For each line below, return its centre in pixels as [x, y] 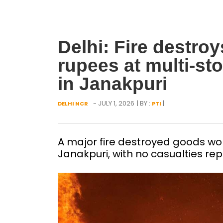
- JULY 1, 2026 [113, 103]
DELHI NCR [73, 103]
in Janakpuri [112, 84]
